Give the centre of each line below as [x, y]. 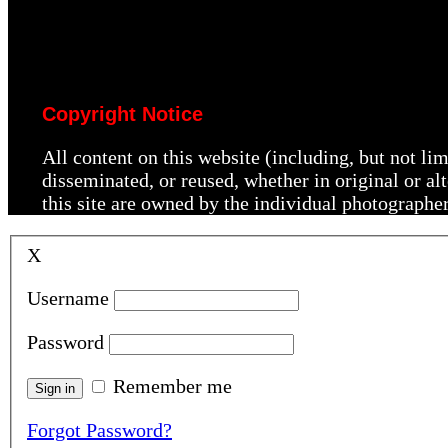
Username [68, 298]
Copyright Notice [122, 114]
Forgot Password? [99, 430]
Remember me [172, 386]
